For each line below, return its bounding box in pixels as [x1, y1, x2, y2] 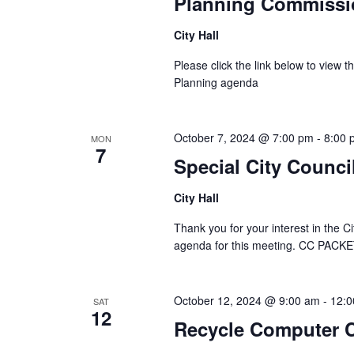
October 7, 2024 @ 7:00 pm [173, 129, 314, 145]
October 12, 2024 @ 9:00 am [173, 292, 320, 308]
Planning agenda [173, 73, 258, 90]
